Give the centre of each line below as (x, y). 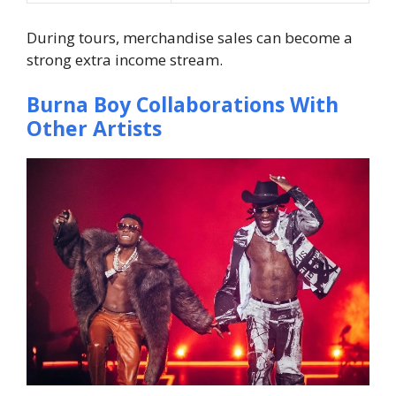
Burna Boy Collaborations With (183, 105)
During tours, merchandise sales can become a (190, 37)
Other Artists (94, 129)
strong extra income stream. (125, 59)
